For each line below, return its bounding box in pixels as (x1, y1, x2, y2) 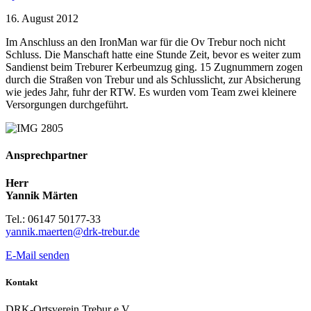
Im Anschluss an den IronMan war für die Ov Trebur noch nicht (6, 36, 285, 49)
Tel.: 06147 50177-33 (6, 212, 101, 225)
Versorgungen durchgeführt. (6, 99, 128, 111)
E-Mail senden (6, 249, 69, 261)
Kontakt (6, 276, 37, 287)
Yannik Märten (6, 189, 78, 201)
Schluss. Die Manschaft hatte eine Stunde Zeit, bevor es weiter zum (6, 49, 301, 61)
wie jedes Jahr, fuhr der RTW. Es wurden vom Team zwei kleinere (6, 86, 296, 99)
